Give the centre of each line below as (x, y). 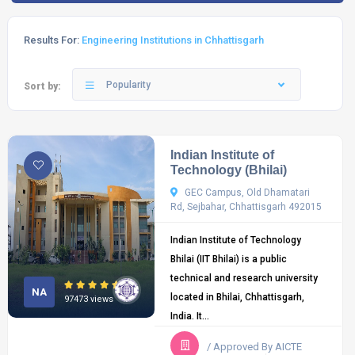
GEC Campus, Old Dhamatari (246, 193)
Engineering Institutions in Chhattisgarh (173, 40)
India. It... (190, 316)
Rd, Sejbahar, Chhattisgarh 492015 (246, 207)
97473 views (89, 299)
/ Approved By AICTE (255, 347)
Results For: (53, 40)
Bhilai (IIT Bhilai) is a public (229, 259)
